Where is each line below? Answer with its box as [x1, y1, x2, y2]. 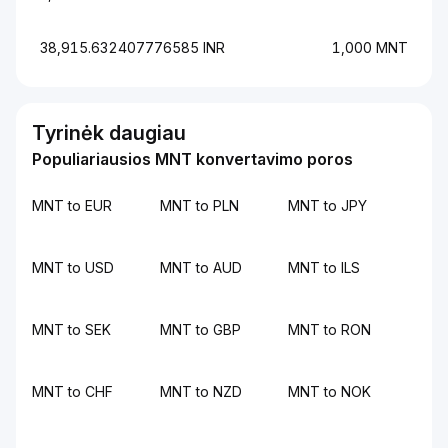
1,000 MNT [332, 39, 408, 56]
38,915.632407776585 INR [40, 39, 225, 56]
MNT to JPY [288, 197, 367, 214]
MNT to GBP [160, 321, 241, 338]
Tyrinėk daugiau [32, 121, 186, 145]
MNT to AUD [160, 259, 242, 276]
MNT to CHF [32, 383, 113, 400]
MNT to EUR [32, 197, 112, 214]
